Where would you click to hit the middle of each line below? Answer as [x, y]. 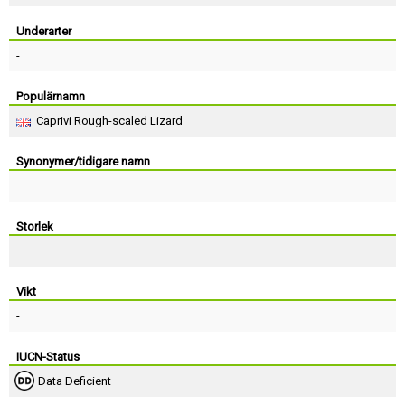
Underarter [44, 31]
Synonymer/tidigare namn [83, 161]
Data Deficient [75, 381]
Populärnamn [51, 96]
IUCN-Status [48, 357]
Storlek [35, 226]
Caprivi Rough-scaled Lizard [109, 121]
